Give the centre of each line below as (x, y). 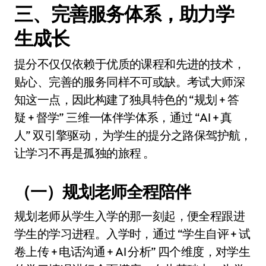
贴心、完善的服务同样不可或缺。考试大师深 (129, 82)
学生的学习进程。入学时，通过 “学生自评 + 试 (132, 234)
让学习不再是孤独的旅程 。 (85, 153)
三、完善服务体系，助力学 (124, 14)
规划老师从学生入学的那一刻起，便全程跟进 (129, 216)
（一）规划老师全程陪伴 (102, 191)
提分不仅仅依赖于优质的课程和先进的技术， (129, 64)
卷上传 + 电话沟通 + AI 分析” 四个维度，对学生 (132, 251)
